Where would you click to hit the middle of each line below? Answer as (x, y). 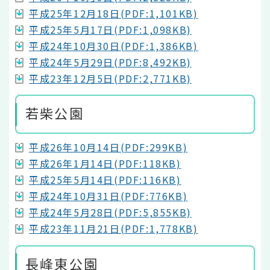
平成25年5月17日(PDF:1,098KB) (110, 29)
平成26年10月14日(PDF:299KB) (108, 147)
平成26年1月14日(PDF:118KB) (105, 164)
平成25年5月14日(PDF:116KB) (105, 180)
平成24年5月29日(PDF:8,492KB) (110, 62)
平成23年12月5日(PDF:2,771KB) (110, 78)
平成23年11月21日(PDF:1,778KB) (114, 229)
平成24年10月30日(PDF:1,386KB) (114, 46)
